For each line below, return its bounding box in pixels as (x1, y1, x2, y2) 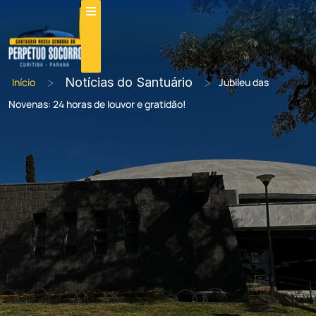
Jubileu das (219, 75, 269, 89)
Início (12, 75, 35, 89)
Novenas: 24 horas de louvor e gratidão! (8, 97, 186, 111)
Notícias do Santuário (65, 74, 193, 90)
